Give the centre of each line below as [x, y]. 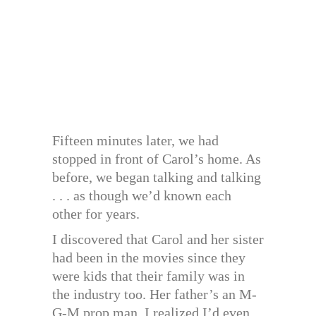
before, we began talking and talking [157, 177]
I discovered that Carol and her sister [158, 239]
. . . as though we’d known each [142, 196]
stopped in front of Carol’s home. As [157, 159]
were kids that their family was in [148, 276]
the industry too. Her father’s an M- [154, 294]
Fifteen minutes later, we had [135, 141]
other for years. [96, 214]
